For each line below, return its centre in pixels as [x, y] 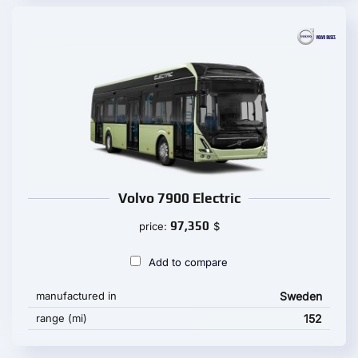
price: [154, 226]
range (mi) [62, 318]
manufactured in [76, 296]
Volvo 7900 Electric [179, 198]
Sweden [301, 296]
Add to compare [188, 262]
